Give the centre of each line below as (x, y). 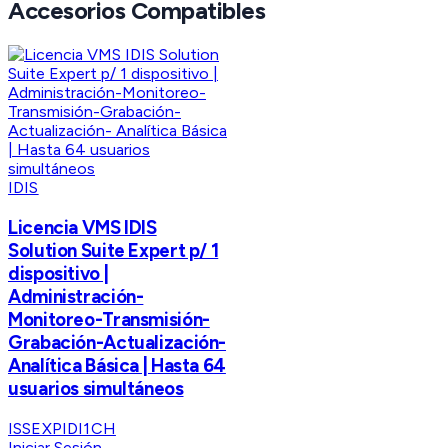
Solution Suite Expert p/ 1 (113, 250)
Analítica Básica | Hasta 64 (117, 365)
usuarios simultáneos (96, 388)
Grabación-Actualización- (117, 342)
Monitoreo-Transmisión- (109, 319)
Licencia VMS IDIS (82, 227)
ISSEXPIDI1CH (62, 428)
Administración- (76, 296)
